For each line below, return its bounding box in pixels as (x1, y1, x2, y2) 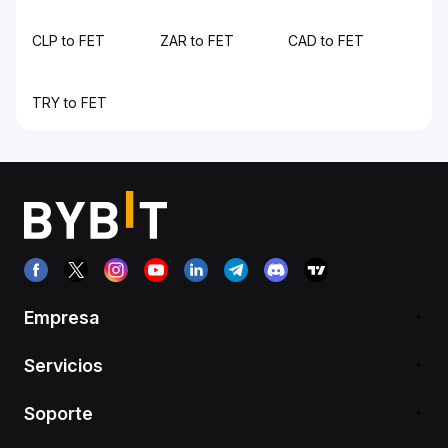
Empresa (24, 306, 99, 328)
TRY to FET (32, 94, 107, 111)
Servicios (24, 354, 103, 376)
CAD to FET (288, 32, 364, 49)
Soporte (24, 402, 93, 424)
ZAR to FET (160, 32, 234, 49)
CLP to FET (32, 32, 105, 49)
